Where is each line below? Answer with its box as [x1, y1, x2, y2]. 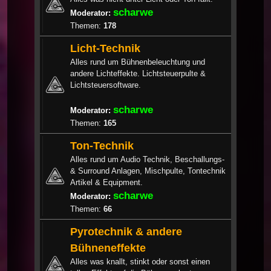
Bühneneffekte [70, 241, 146, 254]
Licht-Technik [70, 41, 140, 54]
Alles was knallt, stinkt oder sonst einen [70, 256, 210, 266]
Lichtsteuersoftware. [70, 80, 141, 90]
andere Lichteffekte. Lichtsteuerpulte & [70, 68, 206, 78]
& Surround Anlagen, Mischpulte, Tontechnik [70, 166, 226, 175]
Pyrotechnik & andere [70, 224, 182, 238]
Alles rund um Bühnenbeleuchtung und [70, 57, 205, 67]
